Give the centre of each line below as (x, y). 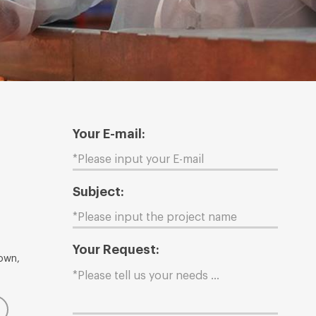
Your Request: (116, 250)
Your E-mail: (109, 134)
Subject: (98, 192)
